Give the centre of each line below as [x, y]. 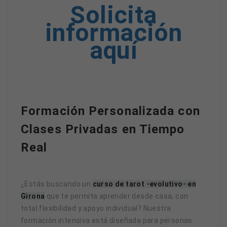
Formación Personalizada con [110, 111]
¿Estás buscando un [57, 184]
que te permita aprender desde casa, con [117, 196]
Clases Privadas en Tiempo [103, 129]
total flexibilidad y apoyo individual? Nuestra [96, 208]
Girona [33, 196]
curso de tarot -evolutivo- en [144, 184]
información [113, 32]
